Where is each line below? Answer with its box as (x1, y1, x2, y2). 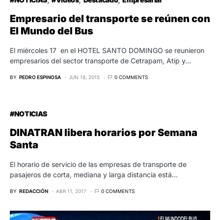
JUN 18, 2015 (69, 74, 100, 80)
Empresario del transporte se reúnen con (10, 12, 210, 25)
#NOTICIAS (10, 109, 47, 118)
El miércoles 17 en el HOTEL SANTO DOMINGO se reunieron (10, 46, 204, 55)
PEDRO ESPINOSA (19, 74, 61, 80)
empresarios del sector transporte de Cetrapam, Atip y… (10, 56, 191, 65)
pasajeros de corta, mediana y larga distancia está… (10, 170, 178, 179)
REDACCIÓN (19, 188, 48, 194)
